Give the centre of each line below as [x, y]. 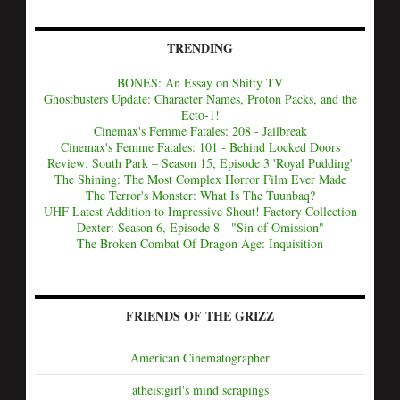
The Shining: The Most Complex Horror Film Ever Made [200, 179]
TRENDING [200, 47]
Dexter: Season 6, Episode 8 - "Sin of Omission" [200, 227]
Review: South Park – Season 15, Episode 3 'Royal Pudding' [200, 162]
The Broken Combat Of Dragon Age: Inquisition [200, 243]
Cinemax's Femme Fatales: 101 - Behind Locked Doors [200, 146]
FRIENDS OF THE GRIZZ [200, 315]
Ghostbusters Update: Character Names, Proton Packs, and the [200, 98]
